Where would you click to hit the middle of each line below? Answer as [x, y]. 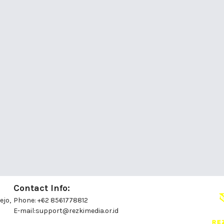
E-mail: [25, 211]
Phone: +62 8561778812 [51, 200]
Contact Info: [42, 188]
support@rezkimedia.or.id [77, 211]
